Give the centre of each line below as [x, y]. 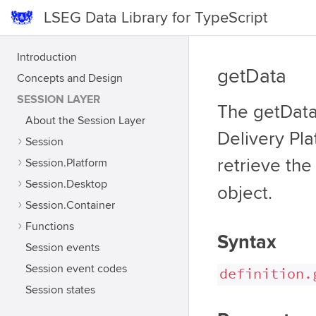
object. [245, 193]
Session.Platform [66, 163]
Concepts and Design [70, 78]
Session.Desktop [66, 184]
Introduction [47, 57]
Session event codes [76, 269]
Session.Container [70, 205]
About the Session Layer [85, 121]
